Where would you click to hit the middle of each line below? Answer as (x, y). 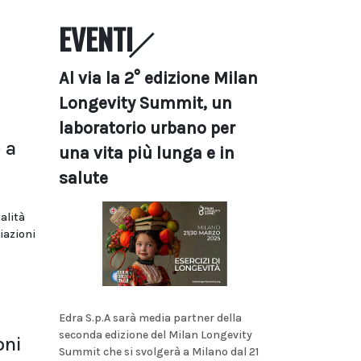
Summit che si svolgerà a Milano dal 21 (159, 351)
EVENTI (96, 39)
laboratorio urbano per (147, 128)
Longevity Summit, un (145, 103)
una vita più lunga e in (147, 153)
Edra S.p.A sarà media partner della (150, 317)
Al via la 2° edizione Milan (158, 78)
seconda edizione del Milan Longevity (156, 334)
